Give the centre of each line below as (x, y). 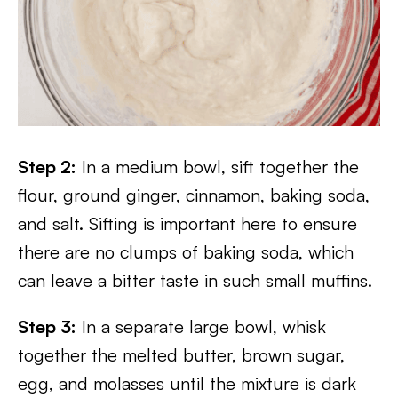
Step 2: (47, 167)
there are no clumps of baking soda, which (186, 252)
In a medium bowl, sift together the (218, 167)
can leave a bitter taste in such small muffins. (195, 280)
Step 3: (47, 326)
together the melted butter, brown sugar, (181, 355)
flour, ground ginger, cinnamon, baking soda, (194, 195)
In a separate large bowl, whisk (201, 326)
